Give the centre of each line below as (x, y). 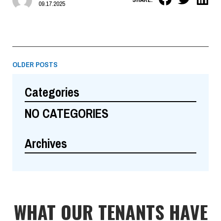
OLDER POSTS (35, 65)
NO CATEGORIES (66, 114)
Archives (46, 143)
